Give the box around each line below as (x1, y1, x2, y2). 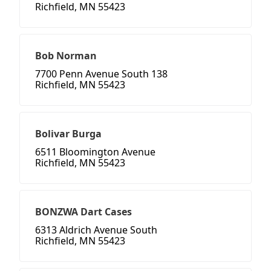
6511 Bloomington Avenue (35, 145, 155, 159)
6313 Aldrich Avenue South (35, 223, 157, 237)
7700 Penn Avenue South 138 (35, 67, 168, 81)
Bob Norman (35, 49, 97, 63)
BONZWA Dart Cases (35, 205, 132, 219)
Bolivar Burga (35, 127, 102, 141)
